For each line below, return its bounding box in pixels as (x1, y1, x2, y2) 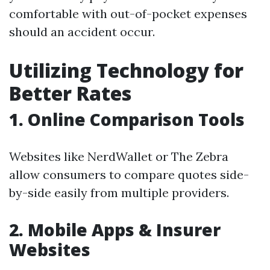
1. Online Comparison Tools (9, 108, 245, 131)
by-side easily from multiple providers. (9, 185, 229, 200)
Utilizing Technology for (9, 57, 243, 83)
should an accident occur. (9, 24, 155, 39)
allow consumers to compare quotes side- (9, 167, 249, 182)
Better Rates (9, 80, 131, 106)
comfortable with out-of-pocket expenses (9, 6, 247, 21)
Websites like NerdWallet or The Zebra (9, 149, 228, 164)
